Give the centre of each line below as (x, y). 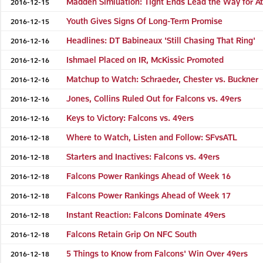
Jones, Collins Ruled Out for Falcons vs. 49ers (154, 98)
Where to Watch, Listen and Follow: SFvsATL (152, 137)
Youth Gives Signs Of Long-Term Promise (145, 21)
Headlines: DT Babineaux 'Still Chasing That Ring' (161, 40)
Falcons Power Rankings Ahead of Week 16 (149, 176)
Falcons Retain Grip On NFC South (132, 234)
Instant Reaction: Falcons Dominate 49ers (146, 214)
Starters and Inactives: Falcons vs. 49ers (143, 156)
